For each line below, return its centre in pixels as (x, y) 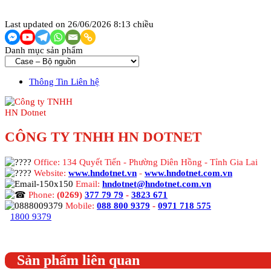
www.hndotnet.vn (103, 173)
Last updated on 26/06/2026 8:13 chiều (79, 24)
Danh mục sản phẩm (44, 50)
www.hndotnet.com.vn (188, 173)
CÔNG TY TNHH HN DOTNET (103, 137)
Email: (89, 184)
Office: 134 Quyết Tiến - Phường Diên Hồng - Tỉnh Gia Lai (146, 162)
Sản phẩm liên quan (78, 260)
